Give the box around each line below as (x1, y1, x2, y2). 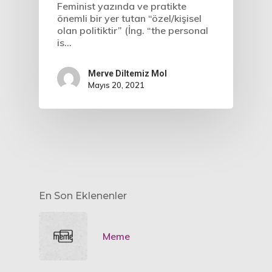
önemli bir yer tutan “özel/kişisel (57, 12, 202, 25)
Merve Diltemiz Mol (88, 68, 167, 78)
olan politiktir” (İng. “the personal (57, 24, 208, 37)
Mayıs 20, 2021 (88, 80, 144, 90)
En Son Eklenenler (39, 190, 127, 202)
